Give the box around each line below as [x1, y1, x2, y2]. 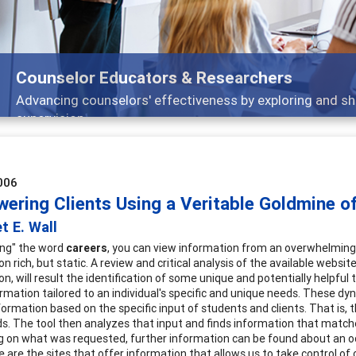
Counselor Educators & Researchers [16, 67, 292, 88]
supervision [16, 109, 84, 127]
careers [66, 240, 107, 255]
